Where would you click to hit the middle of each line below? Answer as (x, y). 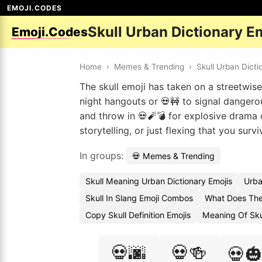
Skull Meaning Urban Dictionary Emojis (159, 181)
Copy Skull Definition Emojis (138, 215)
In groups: (103, 156)
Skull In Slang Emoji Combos (139, 198)
